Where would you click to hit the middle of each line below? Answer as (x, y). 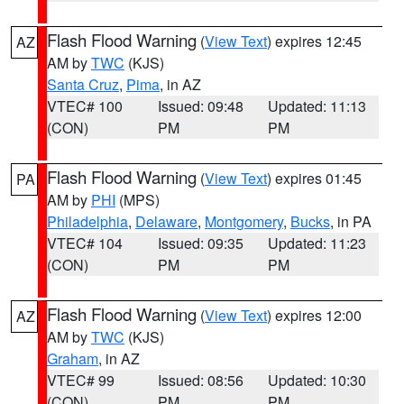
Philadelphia (87, 221)
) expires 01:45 (314, 178)
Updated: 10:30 (317, 380)
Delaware (166, 221)
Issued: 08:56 (200, 380)
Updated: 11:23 (317, 243)
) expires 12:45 (314, 41)
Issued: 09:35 (200, 243)
